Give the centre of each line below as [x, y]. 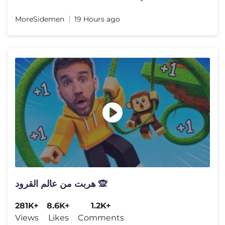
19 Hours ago [97, 19]
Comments [101, 217]
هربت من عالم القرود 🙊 [102, 184]
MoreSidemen [40, 19]
